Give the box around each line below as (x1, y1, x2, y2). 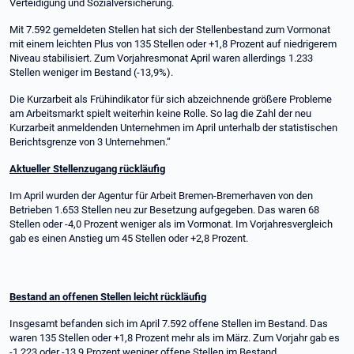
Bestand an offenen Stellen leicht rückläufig (9, 291, 206, 303)
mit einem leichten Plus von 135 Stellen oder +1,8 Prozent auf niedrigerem (9, 38, 337, 50)
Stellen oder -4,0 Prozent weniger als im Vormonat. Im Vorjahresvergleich (9, 218, 333, 230)
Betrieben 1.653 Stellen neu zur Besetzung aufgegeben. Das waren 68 (9, 204, 319, 216)
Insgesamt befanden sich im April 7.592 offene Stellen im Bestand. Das (9, 318, 328, 330)
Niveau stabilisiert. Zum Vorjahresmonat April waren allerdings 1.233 (9, 52, 313, 64)
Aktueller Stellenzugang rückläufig (9, 163, 165, 175)
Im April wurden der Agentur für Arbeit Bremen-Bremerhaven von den (9, 190, 313, 201)
